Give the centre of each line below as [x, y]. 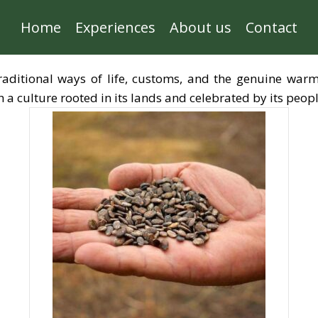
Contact [272, 27]
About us [201, 27]
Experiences [115, 27]
